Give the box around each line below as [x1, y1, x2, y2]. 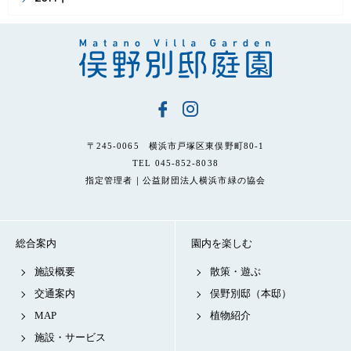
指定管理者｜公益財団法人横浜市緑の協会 [85, 175, 266, 185]
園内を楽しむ [191, 237, 252, 249]
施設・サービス [34, 331, 106, 343]
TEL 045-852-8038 [132, 158, 219, 168]
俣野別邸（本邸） [210, 288, 291, 299]
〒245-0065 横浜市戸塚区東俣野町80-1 [86, 141, 265, 150]
